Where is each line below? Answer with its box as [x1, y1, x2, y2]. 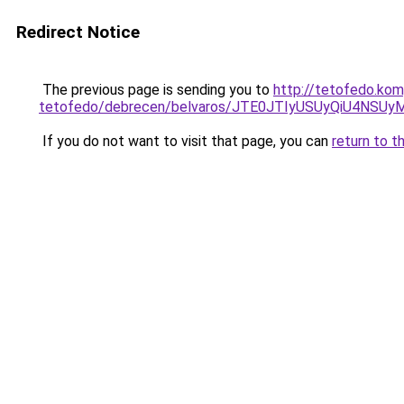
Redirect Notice [16, 22, 140, 42]
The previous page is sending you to [39, 81, 273, 98]
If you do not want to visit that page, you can [39, 133, 332, 150]
